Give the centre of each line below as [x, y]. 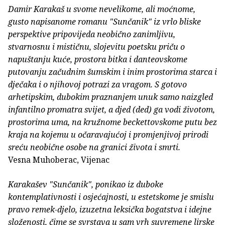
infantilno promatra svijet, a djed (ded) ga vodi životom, [111, 110]
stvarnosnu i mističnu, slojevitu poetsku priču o [96, 47]
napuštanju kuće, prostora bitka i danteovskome [98, 60]
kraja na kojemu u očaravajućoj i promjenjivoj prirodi [108, 135]
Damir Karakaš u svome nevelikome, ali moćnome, [102, 9]
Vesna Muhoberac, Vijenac [59, 160]
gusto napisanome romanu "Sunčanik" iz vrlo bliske [104, 22]
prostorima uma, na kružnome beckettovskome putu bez [113, 122]
